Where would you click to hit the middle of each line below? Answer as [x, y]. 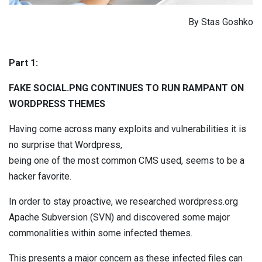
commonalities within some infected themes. [101, 233]
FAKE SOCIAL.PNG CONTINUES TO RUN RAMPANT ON [126, 88]
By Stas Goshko [221, 22]
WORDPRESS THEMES [57, 104]
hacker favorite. [40, 176]
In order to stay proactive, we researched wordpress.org [123, 201]
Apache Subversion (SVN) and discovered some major [119, 217]
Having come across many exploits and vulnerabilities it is [127, 129]
